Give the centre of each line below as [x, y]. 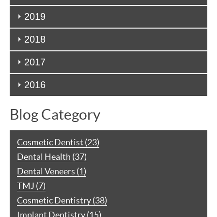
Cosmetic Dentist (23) [58, 142]
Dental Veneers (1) [52, 171]
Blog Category [55, 114]
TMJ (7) [31, 186]
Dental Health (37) [52, 156]
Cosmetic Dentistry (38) [62, 200]
